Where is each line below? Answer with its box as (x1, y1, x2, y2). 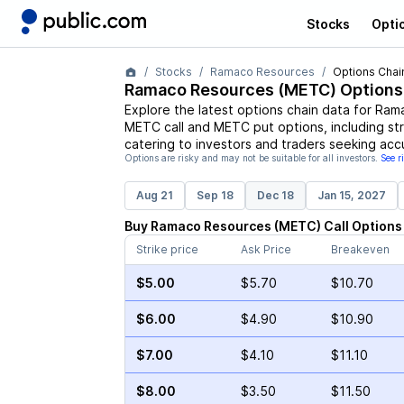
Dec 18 (256, 188, 294, 202)
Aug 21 (135, 188, 173, 202)
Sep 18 (196, 188, 234, 202)
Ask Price (240, 243, 291, 256)
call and (160, 119, 210, 134)
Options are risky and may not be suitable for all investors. (124, 152, 378, 163)
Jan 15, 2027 (317, 188, 386, 202)
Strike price (135, 243, 198, 256)
